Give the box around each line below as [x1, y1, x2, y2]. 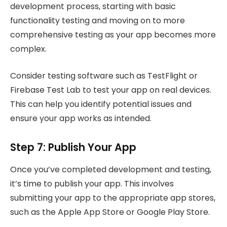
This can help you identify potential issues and [10, 98, 192, 110]
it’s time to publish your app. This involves [10, 177, 174, 190]
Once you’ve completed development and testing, [10, 163, 211, 175]
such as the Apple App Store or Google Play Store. [10, 206, 210, 218]
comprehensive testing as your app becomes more [10, 29, 216, 41]
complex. [10, 43, 47, 55]
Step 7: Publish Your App [10, 139, 136, 155]
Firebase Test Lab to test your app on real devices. [10, 84, 211, 96]
